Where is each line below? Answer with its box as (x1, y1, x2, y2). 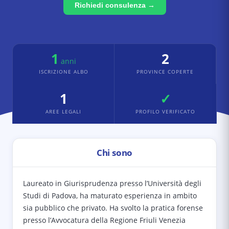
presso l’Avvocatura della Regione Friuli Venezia (23, 215, 186, 225)
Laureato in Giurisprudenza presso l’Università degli (23, 178, 201, 188)
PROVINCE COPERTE (136, 68, 194, 75)
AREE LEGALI (45, 108, 81, 115)
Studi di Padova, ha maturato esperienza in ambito (23, 191, 197, 200)
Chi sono (96, 147, 133, 158)
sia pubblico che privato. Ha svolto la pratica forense (23, 203, 203, 213)
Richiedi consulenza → (74, 1, 155, 9)
